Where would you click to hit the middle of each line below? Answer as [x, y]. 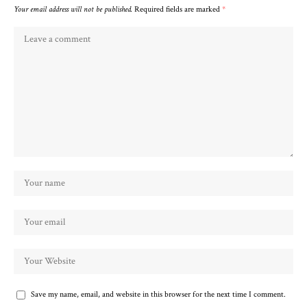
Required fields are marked [178, 10]
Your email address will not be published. [73, 10]
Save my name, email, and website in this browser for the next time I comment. [158, 295]
